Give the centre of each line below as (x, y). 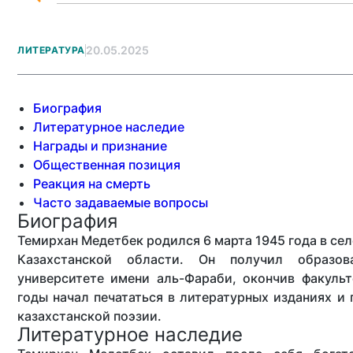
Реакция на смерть (92, 184)
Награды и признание (100, 146)
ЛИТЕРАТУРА (51, 50)
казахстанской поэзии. (89, 316)
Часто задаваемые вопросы (121, 203)
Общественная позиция (107, 165)
